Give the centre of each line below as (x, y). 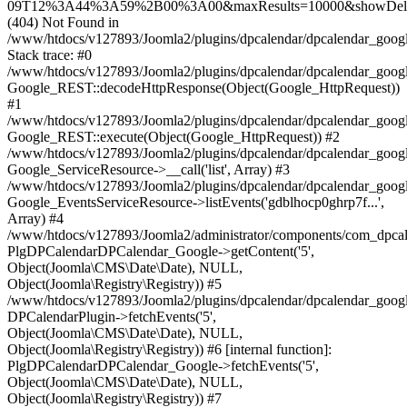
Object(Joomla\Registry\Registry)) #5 (114, 284)
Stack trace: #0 (50, 55)
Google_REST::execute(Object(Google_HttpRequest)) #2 (174, 137)
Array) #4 (35, 219)
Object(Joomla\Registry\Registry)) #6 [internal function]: (169, 350)
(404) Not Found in (63, 23)
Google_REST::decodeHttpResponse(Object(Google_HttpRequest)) (203, 88)
